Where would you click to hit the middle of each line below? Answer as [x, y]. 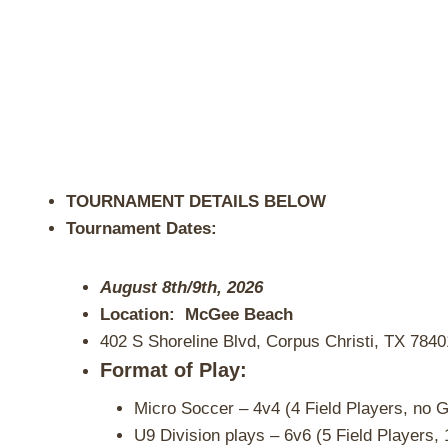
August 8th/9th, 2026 [181, 287]
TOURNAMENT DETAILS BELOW [196, 201]
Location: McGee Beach [196, 314]
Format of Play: [173, 370]
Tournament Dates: [146, 228]
